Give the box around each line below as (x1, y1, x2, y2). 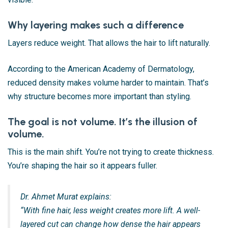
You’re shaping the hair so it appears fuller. (8, 161, 157, 171)
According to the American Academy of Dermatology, (8, 64, 194, 74)
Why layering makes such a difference (8, 19, 184, 32)
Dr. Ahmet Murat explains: (20, 192, 111, 202)
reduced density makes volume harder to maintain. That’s (8, 78, 209, 88)
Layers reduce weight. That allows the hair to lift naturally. (8, 38, 210, 48)
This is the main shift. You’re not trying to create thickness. (8, 147, 214, 157)
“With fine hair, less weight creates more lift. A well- (20, 206, 200, 216)
